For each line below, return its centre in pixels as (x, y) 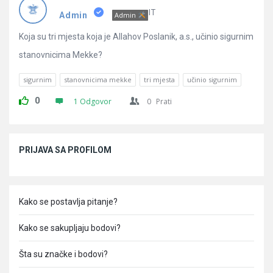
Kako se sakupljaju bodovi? (70, 228)
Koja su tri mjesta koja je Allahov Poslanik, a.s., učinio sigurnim (136, 37)
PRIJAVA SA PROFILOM (65, 150)
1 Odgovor (93, 101)
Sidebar (30, 141)
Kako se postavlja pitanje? (68, 202)
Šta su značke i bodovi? (63, 254)
